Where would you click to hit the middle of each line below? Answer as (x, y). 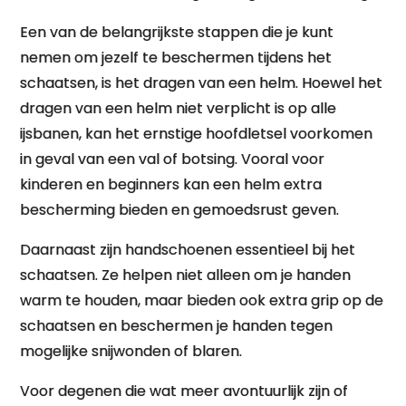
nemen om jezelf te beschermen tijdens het (176, 58)
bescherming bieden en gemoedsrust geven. (180, 210)
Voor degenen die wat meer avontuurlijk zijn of (184, 391)
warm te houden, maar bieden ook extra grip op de (202, 300)
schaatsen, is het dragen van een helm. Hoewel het (202, 83)
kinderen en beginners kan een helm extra (171, 184)
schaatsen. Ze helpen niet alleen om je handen (186, 275)
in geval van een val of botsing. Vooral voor (173, 159)
